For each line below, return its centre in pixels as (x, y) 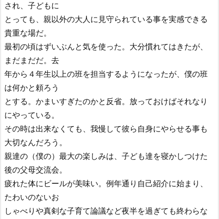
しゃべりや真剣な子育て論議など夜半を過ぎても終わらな (106, 211)
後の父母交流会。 (36, 170)
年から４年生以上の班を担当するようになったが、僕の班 (106, 74)
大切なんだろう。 (36, 142)
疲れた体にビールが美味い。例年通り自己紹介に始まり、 (106, 183)
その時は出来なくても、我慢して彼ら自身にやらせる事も (106, 129)
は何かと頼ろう (32, 88)
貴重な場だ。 (28, 33)
